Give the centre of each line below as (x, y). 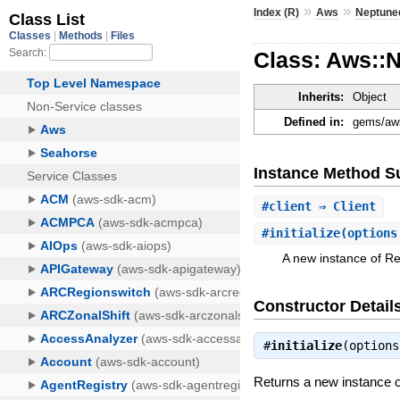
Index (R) (277, 12)
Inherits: (321, 97)
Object (370, 97)
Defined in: (314, 122)
